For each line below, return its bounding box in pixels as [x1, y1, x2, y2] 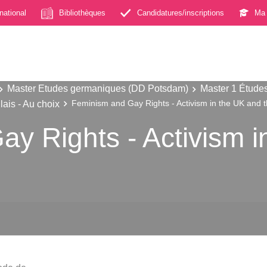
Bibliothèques [59, 8, 105, 17]
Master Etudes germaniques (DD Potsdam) [7, 83, 188, 94]
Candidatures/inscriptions [137, 8, 224, 17]
